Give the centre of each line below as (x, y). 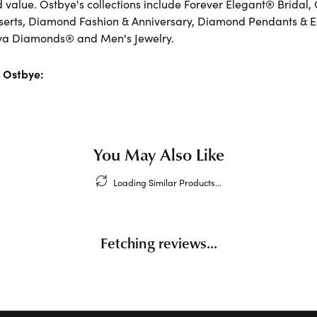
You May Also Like (158, 154)
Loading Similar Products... (167, 182)
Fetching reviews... (158, 242)
